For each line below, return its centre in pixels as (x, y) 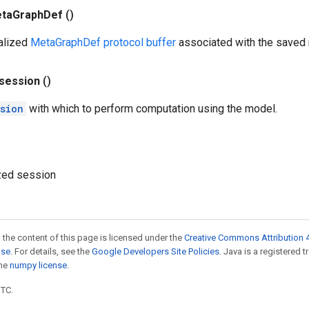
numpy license (38, 265)
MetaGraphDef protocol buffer (103, 42)
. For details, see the (51, 251)
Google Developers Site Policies (156, 251)
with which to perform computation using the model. (152, 109)
